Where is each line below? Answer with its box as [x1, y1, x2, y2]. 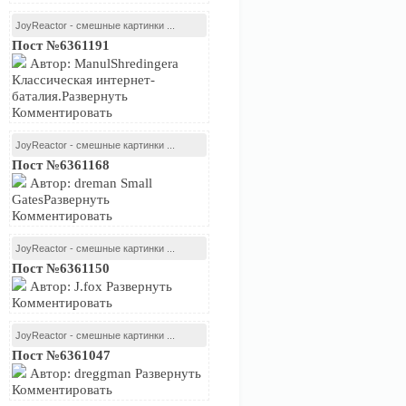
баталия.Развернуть [12, 89, 128, 103]
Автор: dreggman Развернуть [26, 366, 201, 381]
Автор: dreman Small [26, 176, 152, 190]
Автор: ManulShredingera [26, 56, 179, 71]
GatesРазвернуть [12, 192, 110, 207]
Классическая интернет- [12, 72, 155, 87]
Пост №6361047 [12, 348, 111, 362]
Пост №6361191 [12, 38, 110, 53]
